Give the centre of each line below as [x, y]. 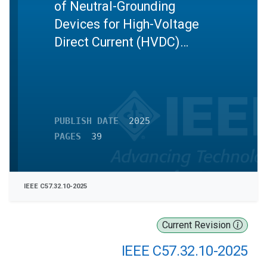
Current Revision [198, 225]
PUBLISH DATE [86, 121]
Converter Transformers [123, 60]
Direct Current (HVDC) [117, 42]
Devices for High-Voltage [127, 24]
